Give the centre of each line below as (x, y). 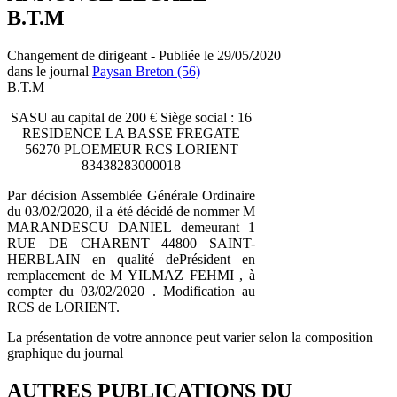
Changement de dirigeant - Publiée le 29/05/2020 (144, 55)
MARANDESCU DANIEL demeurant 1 (131, 227)
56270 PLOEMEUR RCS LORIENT (131, 149)
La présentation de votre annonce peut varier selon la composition (190, 337)
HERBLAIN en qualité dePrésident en (131, 259)
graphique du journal (65, 353)
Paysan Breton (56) (146, 71)
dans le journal (50, 71)
